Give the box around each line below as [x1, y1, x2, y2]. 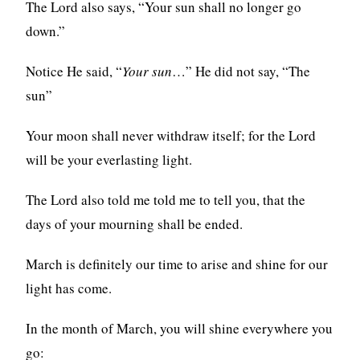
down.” [26, 21, 66, 40]
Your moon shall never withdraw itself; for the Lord [26, 125, 317, 145]
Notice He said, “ [26, 61, 123, 80]
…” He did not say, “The [172, 61, 311, 80]
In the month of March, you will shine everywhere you [26, 318, 333, 337]
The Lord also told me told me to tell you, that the [26, 190, 306, 209]
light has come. [26, 278, 112, 297]
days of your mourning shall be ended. [26, 214, 243, 233]
